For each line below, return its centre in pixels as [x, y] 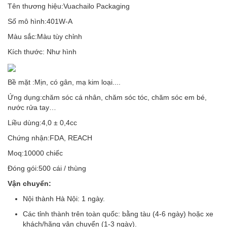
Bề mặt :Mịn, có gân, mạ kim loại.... [64, 82]
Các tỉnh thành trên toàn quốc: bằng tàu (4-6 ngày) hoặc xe [118, 214]
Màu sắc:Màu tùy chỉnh [45, 37]
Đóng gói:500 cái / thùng [47, 168]
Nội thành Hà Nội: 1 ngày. [64, 199]
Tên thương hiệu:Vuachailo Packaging [69, 6]
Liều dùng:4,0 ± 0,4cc [42, 123]
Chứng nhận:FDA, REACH [50, 138]
